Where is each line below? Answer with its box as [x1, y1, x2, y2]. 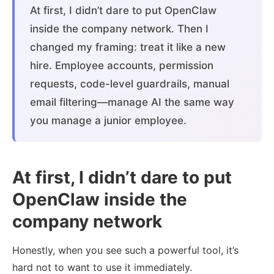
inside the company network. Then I [30, 23, 209, 35]
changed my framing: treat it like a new [30, 41, 226, 54]
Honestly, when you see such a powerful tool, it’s [12, 244, 239, 257]
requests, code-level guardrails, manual [30, 78, 229, 91]
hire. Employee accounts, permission [30, 59, 213, 72]
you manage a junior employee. [30, 114, 187, 127]
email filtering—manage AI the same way [30, 96, 234, 109]
